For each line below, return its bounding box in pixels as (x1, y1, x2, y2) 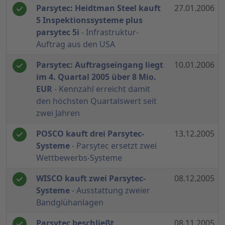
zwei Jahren (36, 107, 80, 119)
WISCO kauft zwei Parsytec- (36, 173, 146, 184)
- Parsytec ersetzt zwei (70, 140, 157, 152)
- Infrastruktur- (79, 27, 139, 38)
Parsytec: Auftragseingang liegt (36, 59, 163, 71)
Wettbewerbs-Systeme (36, 152, 122, 164)
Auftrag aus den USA (36, 39, 115, 50)
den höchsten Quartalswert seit (36, 95, 157, 107)
